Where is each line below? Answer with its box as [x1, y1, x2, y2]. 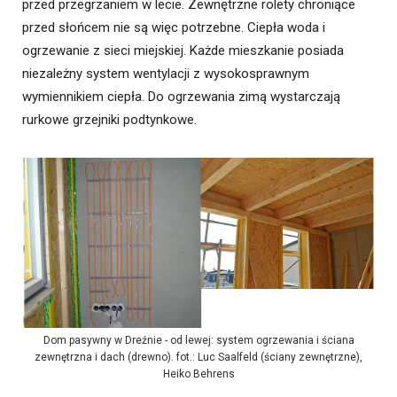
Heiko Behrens [162, 367, 235, 380]
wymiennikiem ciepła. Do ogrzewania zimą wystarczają [22, 89, 340, 105]
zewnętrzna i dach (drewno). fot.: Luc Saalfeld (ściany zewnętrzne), [35, 350, 362, 363]
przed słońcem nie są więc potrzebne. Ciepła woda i [22, 19, 325, 35]
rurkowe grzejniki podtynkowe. [22, 112, 197, 128]
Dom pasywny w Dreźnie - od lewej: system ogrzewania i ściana [43, 333, 354, 346]
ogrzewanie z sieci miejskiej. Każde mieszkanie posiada [22, 43, 344, 58]
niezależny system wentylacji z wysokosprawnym [22, 66, 309, 82]
